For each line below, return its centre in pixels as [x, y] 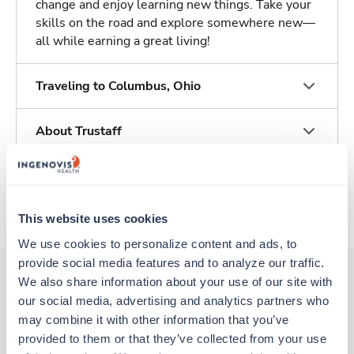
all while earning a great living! [123, 41]
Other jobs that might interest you [177, 311]
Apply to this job [177, 193]
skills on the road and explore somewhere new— [175, 23]
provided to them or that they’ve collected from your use [172, 338]
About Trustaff [79, 132]
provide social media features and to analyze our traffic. [171, 262]
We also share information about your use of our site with [175, 281]
